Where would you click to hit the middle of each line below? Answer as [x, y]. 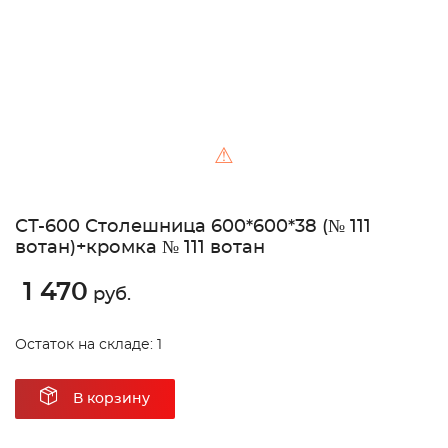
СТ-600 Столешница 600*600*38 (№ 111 [193, 227]
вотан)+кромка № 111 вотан [140, 248]
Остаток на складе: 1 [88, 345]
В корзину [111, 399]
